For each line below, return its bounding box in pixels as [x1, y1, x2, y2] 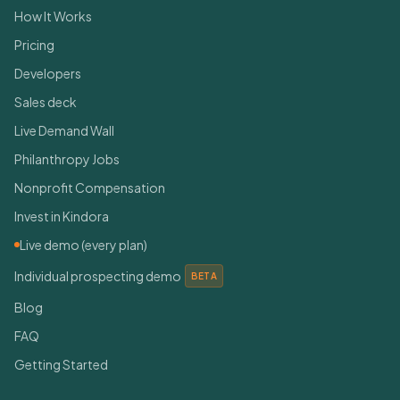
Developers [14, 65, 81, 82]
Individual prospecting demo [14, 268, 181, 285]
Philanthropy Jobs [14, 151, 120, 168]
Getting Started [14, 356, 108, 373]
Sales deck [14, 94, 77, 111]
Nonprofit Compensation [14, 179, 165, 196]
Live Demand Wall [14, 122, 114, 139]
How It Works [14, 8, 92, 25]
